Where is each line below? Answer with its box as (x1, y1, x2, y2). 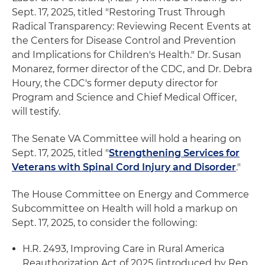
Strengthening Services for (109, 147, 240, 159)
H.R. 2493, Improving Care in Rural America (22, 243, 224, 254)
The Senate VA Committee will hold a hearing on (12, 132, 241, 144)
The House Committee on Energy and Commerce (12, 188, 249, 200)
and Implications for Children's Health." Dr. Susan (12, 49, 241, 60)
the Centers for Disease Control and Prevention (12, 34, 236, 46)
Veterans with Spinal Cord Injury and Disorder (12, 161, 236, 173)
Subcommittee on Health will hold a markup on (12, 202, 238, 214)
